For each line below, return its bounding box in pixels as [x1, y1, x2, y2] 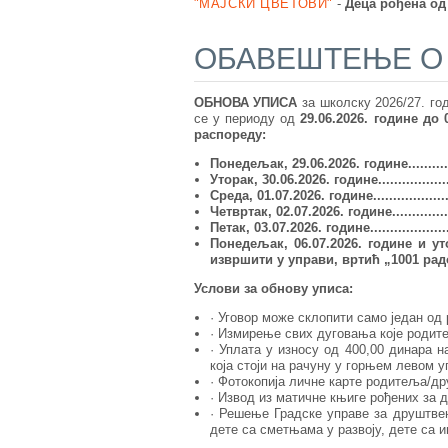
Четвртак [209, 204, 268, 220]
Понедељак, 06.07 [209, 236, 326, 252]
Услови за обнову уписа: [193, 281, 353, 297]
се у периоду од [193, 111, 301, 127]
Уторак [209, 172, 254, 188]
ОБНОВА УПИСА [193, 95, 298, 111]
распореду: [193, 127, 266, 143]
